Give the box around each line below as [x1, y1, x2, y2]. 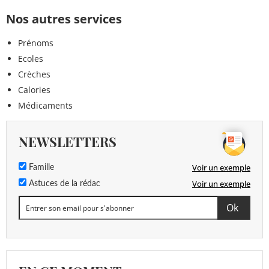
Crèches [18, 68, 50, 80]
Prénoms [18, 37, 53, 49]
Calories [18, 84, 50, 96]
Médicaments [18, 100, 73, 112]
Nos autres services [6, 11, 122, 28]
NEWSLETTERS [19, 133, 116, 151]
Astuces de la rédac [26, 180, 100, 189]
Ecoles [18, 53, 43, 65]
